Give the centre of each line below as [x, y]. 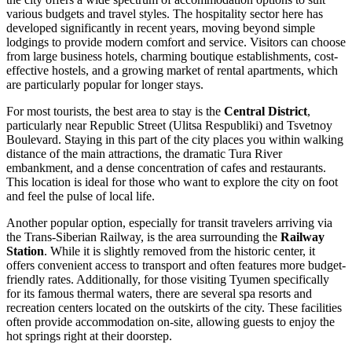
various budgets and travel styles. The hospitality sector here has [165, 14]
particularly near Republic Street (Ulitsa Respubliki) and [147, 126]
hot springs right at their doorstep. [89, 336]
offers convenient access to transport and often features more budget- [176, 266]
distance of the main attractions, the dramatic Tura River [144, 154]
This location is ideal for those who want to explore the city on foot [172, 182]
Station [25, 251]
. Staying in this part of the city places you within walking [201, 140]
